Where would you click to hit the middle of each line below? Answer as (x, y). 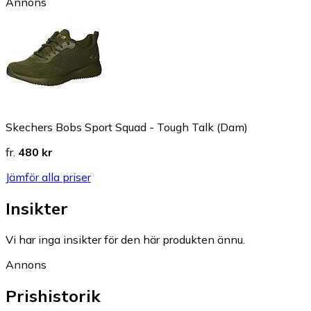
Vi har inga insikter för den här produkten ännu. (125, 240)
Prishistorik (53, 296)
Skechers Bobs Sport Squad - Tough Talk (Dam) (127, 127)
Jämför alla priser (48, 177)
